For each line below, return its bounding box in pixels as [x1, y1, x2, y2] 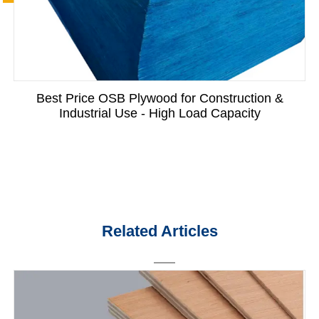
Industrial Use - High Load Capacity [58, 106, 261, 121]
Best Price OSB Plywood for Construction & [36, 91, 283, 106]
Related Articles [101, 222, 218, 241]
